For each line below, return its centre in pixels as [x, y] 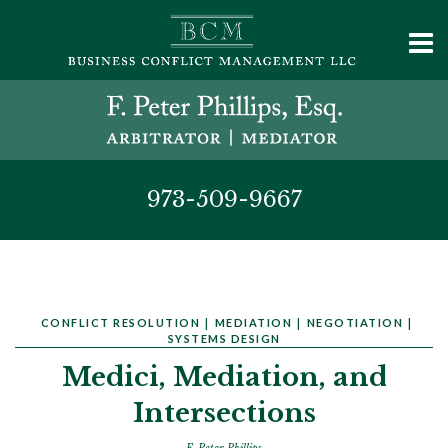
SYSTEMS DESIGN [224, 338]
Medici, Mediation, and [224, 377]
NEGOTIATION [354, 322]
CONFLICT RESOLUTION [120, 322]
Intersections [224, 413]
